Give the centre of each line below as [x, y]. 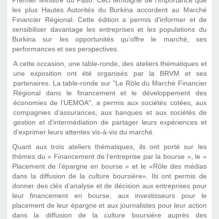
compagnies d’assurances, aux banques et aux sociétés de [110, 113]
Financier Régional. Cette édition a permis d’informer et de [109, 20]
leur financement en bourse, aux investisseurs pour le [109, 196]
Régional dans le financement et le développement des [110, 93]
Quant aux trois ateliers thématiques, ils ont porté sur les [109, 147]
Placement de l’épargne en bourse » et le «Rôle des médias [109, 167]
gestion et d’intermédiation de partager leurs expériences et [110, 123]
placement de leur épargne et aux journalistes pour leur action [109, 206]
